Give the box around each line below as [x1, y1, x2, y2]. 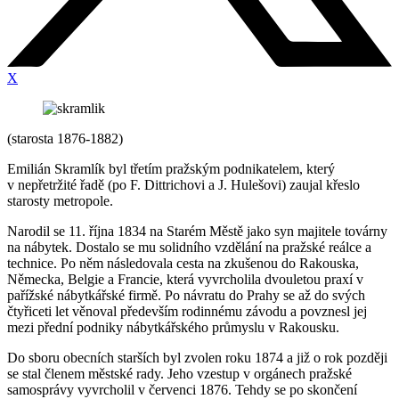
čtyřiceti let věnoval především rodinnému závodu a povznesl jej [7, 304, 367, 320]
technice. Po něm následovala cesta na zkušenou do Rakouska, [7, 256, 359, 272]
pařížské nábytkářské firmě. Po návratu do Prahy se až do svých [7, 288, 365, 304]
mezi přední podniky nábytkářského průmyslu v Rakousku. [7, 320, 339, 336]
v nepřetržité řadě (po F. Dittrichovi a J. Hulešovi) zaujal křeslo [7, 177, 360, 193]
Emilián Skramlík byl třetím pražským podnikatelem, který [7, 161, 335, 177]
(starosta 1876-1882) [7, 131, 123, 147]
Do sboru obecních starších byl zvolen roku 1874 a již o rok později [7, 350, 387, 366]
